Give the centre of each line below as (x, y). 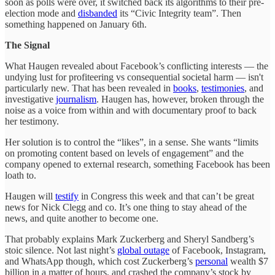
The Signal (27, 45)
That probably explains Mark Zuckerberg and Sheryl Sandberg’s (130, 239)
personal (211, 261)
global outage (143, 250)
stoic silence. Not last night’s (61, 250)
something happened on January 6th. (76, 24)
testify (67, 196)
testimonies (223, 88)
